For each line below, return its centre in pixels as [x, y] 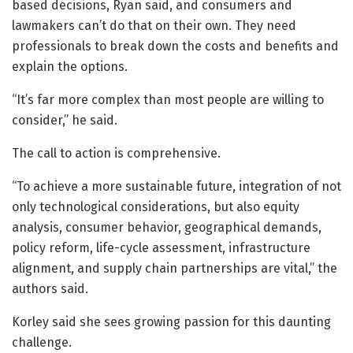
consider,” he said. [65, 121]
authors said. [50, 289]
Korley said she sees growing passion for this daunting [171, 322]
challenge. [42, 343]
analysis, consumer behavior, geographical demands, [167, 228]
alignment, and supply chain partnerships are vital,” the [175, 269]
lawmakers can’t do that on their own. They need [154, 26]
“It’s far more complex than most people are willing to [168, 100]
